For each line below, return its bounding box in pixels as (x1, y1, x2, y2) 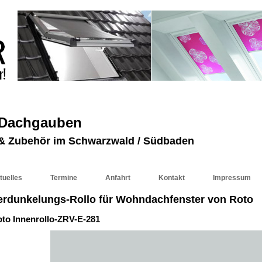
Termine (50, 174, 77, 182)
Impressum (213, 174, 251, 182)
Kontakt (158, 174, 185, 182)
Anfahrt (105, 174, 130, 182)
